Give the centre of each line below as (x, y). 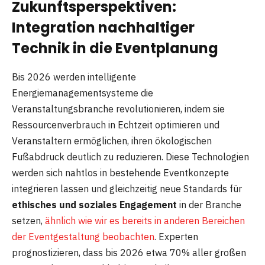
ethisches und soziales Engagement (94, 205)
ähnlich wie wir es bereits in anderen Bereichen (145, 221)
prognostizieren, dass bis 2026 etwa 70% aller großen (129, 253)
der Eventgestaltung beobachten (83, 237)
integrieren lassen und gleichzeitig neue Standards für (127, 189)
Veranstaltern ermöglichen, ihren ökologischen (112, 141)
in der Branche (209, 205)
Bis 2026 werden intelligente (74, 77)
